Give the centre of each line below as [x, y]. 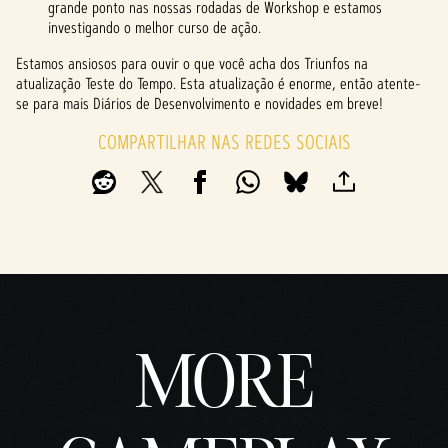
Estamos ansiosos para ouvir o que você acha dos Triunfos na [192, 63]
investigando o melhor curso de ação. [156, 27]
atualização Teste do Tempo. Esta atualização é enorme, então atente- [218, 83]
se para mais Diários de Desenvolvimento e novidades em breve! [199, 103]
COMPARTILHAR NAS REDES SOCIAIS [224, 142]
